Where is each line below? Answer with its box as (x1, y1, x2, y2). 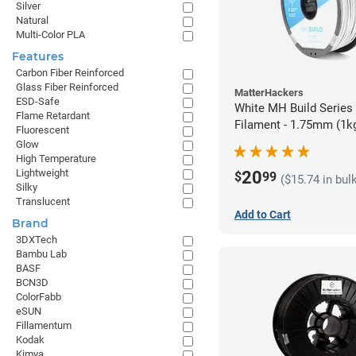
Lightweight (16, 167, 68, 179)
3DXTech (16, 234, 57, 246)
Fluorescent (16, 124, 69, 136)
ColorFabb (16, 291, 61, 303)
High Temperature (16, 153, 96, 164)
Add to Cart (234, 207, 291, 221)
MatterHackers (234, 86, 304, 99)
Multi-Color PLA (16, 29, 85, 41)
